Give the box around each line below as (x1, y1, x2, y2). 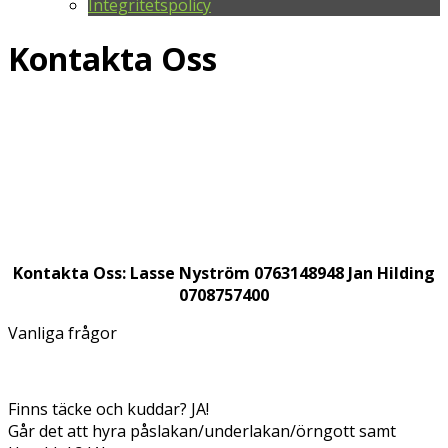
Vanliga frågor (8, 321, 117, 344)
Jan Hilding (348, 261, 435, 284)
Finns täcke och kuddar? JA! (8, 397, 209, 420)
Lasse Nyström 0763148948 (130, 261, 344, 284)
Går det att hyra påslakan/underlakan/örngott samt (8, 419, 396, 442)
